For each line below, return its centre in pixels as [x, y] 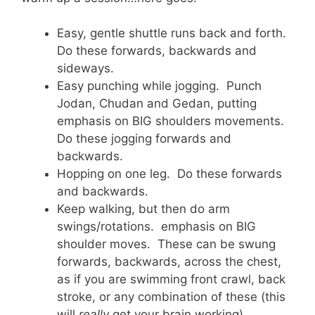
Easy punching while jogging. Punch [159, 86]
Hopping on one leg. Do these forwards [169, 174]
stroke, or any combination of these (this [171, 297]
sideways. [85, 68]
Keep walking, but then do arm [143, 209]
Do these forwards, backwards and [157, 51]
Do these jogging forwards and [144, 139]
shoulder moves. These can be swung [166, 244]
